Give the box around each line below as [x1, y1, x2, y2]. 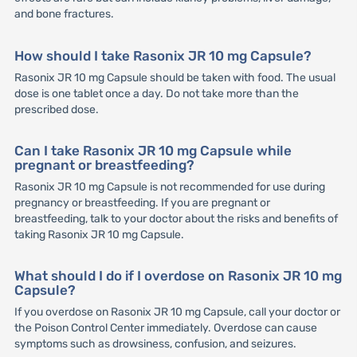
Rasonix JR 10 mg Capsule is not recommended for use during [14, 179, 325, 194]
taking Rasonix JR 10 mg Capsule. [14, 227, 184, 241]
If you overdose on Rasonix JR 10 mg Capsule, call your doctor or [14, 304, 340, 319]
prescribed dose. [14, 102, 99, 116]
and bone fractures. [14, 7, 114, 22]
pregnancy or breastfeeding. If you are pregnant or [14, 195, 270, 210]
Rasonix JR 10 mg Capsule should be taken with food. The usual [14, 70, 335, 84]
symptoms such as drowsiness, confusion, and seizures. [14, 336, 296, 351]
